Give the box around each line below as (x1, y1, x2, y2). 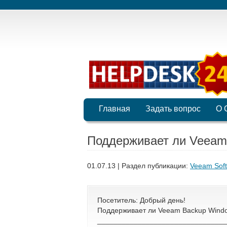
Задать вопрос (145, 104, 201, 113)
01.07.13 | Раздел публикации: (87, 162, 190, 170)
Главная (98, 104, 130, 113)
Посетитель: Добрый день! (97, 196, 185, 204)
